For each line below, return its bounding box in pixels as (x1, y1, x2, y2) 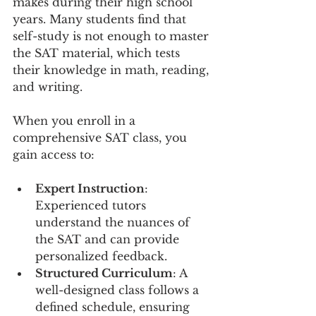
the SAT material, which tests (13, 46, 183, 60)
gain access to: (13, 147, 95, 162)
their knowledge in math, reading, (13, 63, 212, 77)
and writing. (13, 80, 86, 94)
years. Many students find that (13, 12, 190, 26)
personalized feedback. (35, 249, 167, 263)
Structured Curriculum (35, 266, 173, 280)
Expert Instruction (35, 181, 145, 195)
